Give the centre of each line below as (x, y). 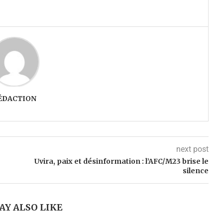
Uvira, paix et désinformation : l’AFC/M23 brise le (121, 161)
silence (195, 170)
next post (192, 149)
